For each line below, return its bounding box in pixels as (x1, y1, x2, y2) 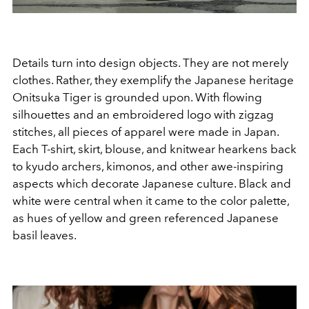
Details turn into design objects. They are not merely (12, 55, 288, 70)
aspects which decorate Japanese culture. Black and (12, 176, 291, 190)
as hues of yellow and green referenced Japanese (12, 210, 279, 225)
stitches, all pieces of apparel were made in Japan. (12, 124, 279, 139)
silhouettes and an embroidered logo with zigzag (12, 107, 274, 121)
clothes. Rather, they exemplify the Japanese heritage (12, 72, 294, 87)
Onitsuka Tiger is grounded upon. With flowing (12, 90, 262, 104)
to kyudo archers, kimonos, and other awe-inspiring (12, 159, 283, 173)
